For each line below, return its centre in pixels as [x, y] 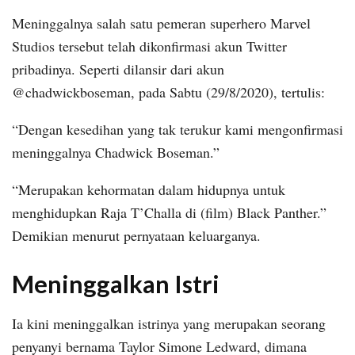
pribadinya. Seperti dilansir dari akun [118, 69]
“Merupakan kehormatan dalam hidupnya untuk [149, 190]
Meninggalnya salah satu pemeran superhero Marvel [161, 23]
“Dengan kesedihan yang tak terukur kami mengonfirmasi [177, 130]
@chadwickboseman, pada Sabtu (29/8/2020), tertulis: [168, 92]
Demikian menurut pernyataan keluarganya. [136, 236]
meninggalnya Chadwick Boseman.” [116, 153]
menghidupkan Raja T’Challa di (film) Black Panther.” [169, 213]
